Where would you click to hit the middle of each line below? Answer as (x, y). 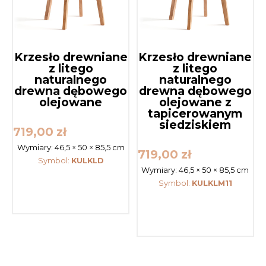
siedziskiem (195, 124)
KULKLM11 (212, 183)
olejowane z (195, 102)
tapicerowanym (195, 113)
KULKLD (87, 161)
